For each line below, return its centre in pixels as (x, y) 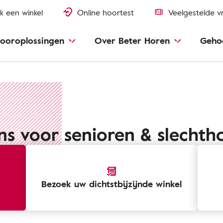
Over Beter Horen (132, 40)
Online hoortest (106, 12)
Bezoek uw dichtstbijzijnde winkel (111, 184)
